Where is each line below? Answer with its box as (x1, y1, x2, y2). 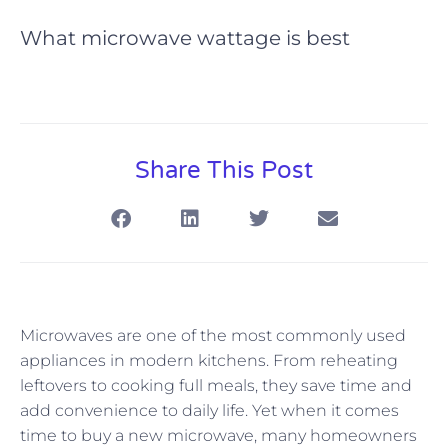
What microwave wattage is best (20, 25, 350, 50)
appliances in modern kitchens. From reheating (20, 350, 398, 370)
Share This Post (135, 155, 313, 185)
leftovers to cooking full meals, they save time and (20, 375, 412, 395)
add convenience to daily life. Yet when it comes (20, 400, 399, 420)
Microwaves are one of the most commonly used (20, 325, 406, 345)
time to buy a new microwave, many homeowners (20, 425, 417, 445)
